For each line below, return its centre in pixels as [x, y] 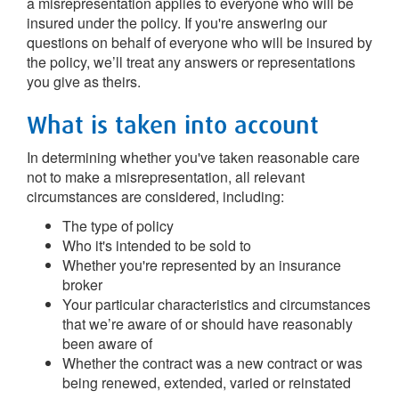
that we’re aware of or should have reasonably [208, 324]
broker [82, 285]
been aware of [107, 343]
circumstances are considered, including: [155, 196]
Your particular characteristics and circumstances [216, 304]
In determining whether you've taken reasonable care [193, 157]
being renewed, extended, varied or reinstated [207, 383]
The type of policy [118, 226]
